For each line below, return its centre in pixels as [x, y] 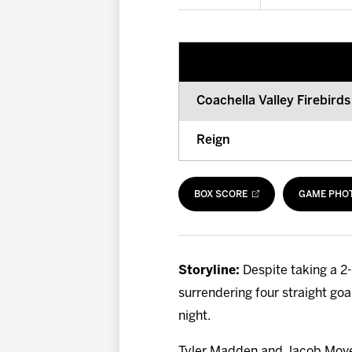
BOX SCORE [221, 195]
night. [194, 316]
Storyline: [211, 270]
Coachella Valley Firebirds [273, 101]
